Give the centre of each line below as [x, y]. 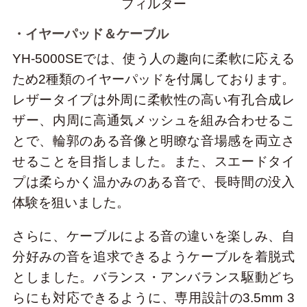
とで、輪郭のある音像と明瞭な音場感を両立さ [153, 140]
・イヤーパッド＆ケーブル [90, 34]
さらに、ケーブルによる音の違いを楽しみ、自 [153, 236]
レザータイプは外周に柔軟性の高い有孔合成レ [153, 99]
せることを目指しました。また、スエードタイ [153, 161]
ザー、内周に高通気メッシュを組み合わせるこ [153, 120]
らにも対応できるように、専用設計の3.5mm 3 [153, 297]
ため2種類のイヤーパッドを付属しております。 [153, 79]
